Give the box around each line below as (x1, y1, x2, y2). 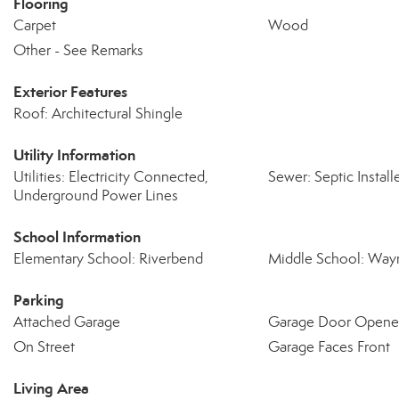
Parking (13, 290, 64, 310)
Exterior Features (13, 82, 127, 102)
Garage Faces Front (267, 338, 390, 356)
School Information (13, 227, 141, 247)
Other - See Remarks (13, 41, 143, 60)
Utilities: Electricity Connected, (13, 167, 208, 186)
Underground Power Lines (13, 186, 178, 205)
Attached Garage (13, 313, 120, 331)
